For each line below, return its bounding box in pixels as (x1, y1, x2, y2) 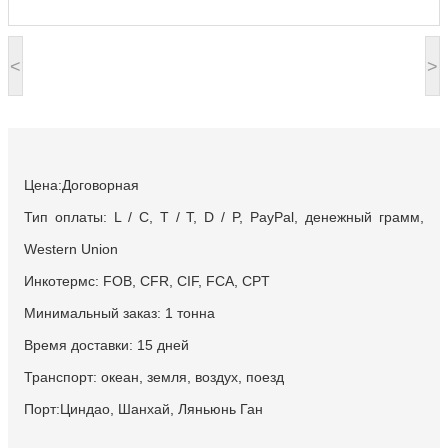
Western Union (24, 240, 118, 257)
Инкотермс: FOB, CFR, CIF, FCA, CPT (24, 272, 270, 289)
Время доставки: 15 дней (24, 336, 189, 353)
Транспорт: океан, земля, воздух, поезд (24, 368, 284, 385)
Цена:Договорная (24, 176, 139, 193)
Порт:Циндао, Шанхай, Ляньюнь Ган (24, 400, 263, 417)
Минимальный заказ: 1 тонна (24, 304, 215, 321)
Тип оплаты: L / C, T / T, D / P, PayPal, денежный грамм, (24, 208, 424, 225)
